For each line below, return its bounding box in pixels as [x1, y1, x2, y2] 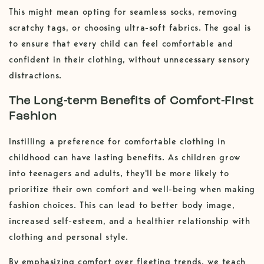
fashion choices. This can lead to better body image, [9, 200, 235, 211]
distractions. [9, 70, 62, 81]
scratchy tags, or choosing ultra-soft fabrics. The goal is [9, 22, 251, 33]
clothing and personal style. [9, 232, 128, 243]
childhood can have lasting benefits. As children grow [9, 152, 240, 163]
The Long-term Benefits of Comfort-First [9, 95, 254, 107]
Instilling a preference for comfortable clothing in [9, 136, 226, 147]
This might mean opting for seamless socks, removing [9, 6, 237, 17]
